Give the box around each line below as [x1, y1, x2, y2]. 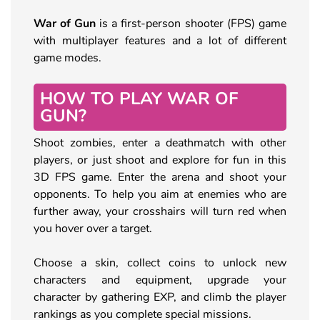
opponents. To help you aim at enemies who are [34, 186, 286, 202]
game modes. [34, 49, 101, 66]
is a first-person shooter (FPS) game [99, 15, 286, 31]
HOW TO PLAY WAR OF [40, 86, 239, 110]
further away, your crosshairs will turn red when [34, 203, 286, 219]
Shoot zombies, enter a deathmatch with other [34, 134, 286, 151]
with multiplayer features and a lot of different [34, 32, 286, 49]
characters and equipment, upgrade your [34, 271, 286, 288]
